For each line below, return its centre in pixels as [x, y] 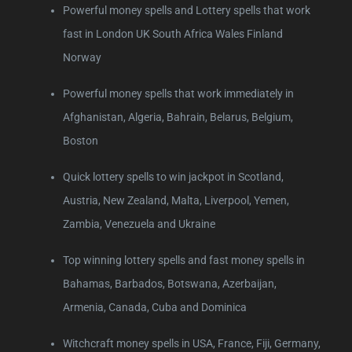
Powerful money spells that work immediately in [178, 93]
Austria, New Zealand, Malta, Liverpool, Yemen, [176, 200]
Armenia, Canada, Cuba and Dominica [155, 307]
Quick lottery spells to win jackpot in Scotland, [173, 176]
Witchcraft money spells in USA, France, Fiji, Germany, [192, 343]
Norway [82, 57]
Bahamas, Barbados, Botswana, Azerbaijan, [170, 283]
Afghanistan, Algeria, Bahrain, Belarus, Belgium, [178, 117]
